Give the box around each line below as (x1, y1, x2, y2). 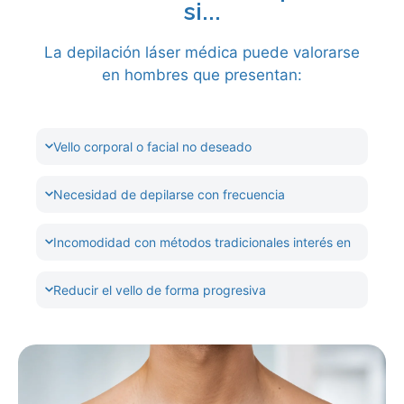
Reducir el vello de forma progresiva (52, 281, 266, 298)
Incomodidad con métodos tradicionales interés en (52, 234, 351, 250)
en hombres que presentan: (102, 66, 302, 84)
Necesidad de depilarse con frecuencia (52, 186, 285, 202)
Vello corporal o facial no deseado (52, 138, 252, 154)
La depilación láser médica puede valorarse (44, 43, 360, 61)
